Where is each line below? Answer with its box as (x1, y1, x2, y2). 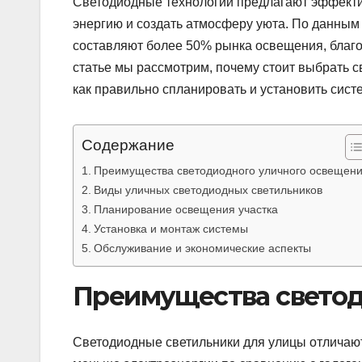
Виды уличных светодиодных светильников (93, 183, 322, 197)
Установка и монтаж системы (93, 222, 248, 236)
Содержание (82, 137, 175, 154)
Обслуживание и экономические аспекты (93, 242, 311, 255)
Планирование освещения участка (93, 203, 278, 217)
